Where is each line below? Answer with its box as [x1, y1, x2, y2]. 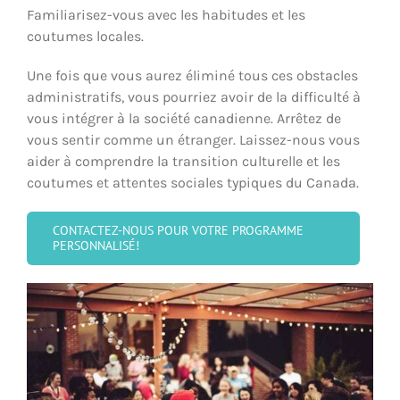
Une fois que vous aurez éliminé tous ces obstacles [27, 67, 358, 85]
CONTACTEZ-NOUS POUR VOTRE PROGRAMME [53, 222, 304, 239]
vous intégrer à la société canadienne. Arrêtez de [27, 110, 341, 128]
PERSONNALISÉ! [53, 237, 139, 254]
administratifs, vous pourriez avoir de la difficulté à [27, 88, 361, 106]
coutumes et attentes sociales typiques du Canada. [27, 174, 359, 192]
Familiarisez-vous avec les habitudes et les [27, 6, 305, 24]
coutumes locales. [27, 28, 144, 46]
